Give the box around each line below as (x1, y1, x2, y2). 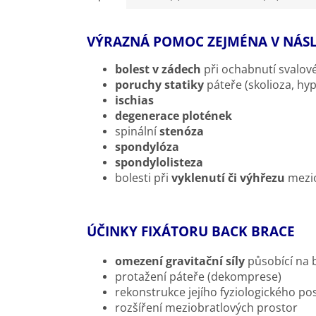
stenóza (159, 123, 204, 139)
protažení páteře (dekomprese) (115, 268, 284, 284)
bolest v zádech (115, 61, 201, 77)
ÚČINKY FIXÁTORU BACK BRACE (87, 221, 295, 240)
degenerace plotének (115, 107, 232, 123)
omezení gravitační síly (115, 253, 245, 269)
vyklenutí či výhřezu (171, 169, 285, 186)
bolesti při (115, 169, 171, 186)
